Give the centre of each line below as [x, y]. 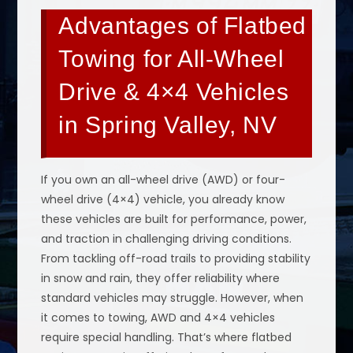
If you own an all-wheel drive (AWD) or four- [163, 180]
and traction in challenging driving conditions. [167, 239]
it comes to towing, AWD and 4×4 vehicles [158, 318]
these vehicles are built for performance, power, [174, 219]
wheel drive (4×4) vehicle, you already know [163, 200]
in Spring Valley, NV [168, 125]
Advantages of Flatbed [183, 26]
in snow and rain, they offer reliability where [161, 279]
